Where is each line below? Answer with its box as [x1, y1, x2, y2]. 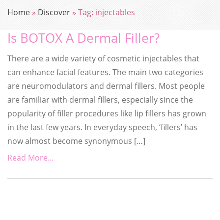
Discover [38, 6, 70, 18]
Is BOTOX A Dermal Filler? [7, 29, 160, 47]
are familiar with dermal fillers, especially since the [7, 94, 193, 105]
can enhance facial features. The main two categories [7, 66, 203, 78]
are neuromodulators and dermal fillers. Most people [7, 80, 205, 91]
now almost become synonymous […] [7, 135, 145, 146]
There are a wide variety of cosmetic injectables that [7, 53, 199, 64]
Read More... [7, 152, 54, 163]
